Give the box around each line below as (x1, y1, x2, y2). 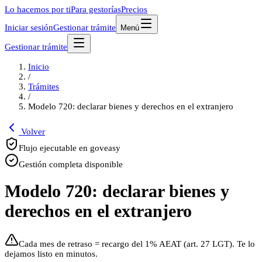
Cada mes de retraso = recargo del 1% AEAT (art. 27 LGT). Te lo (19, 239, 255, 249)
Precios (121, 5, 147, 14)
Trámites (28, 82, 59, 91)
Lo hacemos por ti (5, 5, 71, 14)
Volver (19, 127, 45, 136)
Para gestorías (71, 5, 121, 14)
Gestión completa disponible (19, 160, 123, 169)
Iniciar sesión (5, 23, 53, 32)
